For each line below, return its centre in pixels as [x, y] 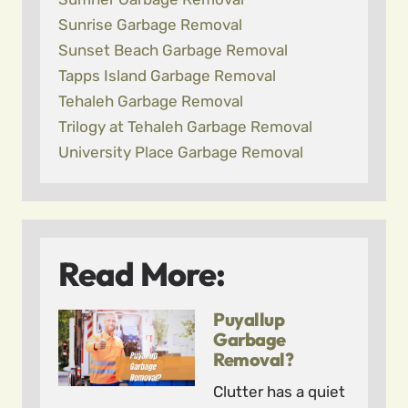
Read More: [142, 274]
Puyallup [249, 319]
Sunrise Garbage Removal [150, 25]
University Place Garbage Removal [181, 152]
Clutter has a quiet [279, 392]
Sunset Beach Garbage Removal [173, 50]
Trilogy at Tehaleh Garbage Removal [185, 127]
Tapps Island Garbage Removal [167, 76]
